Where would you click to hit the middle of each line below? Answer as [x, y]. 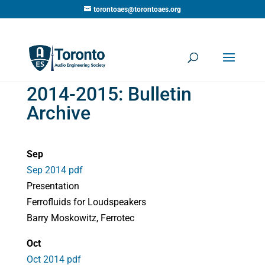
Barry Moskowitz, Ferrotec [80, 218]
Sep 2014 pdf [54, 170]
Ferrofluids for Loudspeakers [86, 202]
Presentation [53, 186]
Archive [58, 113]
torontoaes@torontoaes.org [137, 9]
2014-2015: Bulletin [109, 94]
